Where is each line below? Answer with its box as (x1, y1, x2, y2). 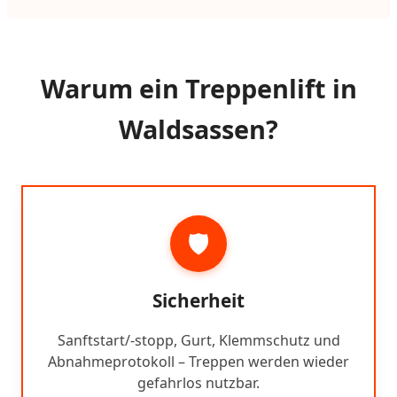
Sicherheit (152, 288, 245, 314)
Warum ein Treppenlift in (40, 71, 357, 106)
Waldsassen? (119, 112, 278, 147)
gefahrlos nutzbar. (137, 373, 260, 393)
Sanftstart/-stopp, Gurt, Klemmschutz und (57, 331, 340, 351)
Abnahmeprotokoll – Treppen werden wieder (48, 352, 349, 372)
